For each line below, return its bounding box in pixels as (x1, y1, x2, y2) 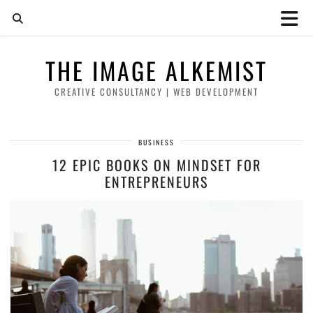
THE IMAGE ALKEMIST (45, 52, 268, 88)
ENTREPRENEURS (105, 171, 208, 192)
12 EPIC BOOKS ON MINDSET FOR (52, 154, 261, 175)
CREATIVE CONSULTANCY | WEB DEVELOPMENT (54, 85, 259, 99)
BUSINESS (138, 137, 175, 147)
